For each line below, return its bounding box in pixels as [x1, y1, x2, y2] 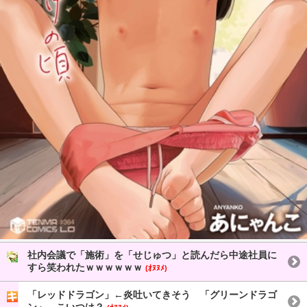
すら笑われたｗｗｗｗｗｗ [27, 262, 145, 273]
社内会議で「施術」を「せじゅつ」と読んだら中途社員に [27, 249, 277, 261]
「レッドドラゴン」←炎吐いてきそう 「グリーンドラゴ [27, 289, 277, 301]
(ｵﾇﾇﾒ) [145, 264, 167, 273]
